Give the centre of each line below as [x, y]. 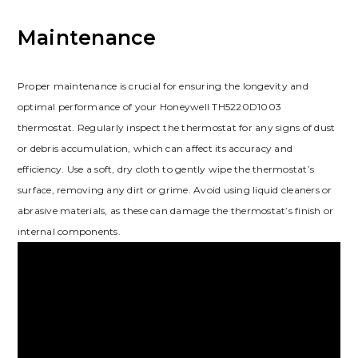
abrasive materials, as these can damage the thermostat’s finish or [175, 211]
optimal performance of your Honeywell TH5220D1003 [149, 107]
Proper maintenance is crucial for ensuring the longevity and [163, 86]
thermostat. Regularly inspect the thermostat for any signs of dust [176, 128]
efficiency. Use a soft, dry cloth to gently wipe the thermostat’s [166, 169]
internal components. [69, 232]
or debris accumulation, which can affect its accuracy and [155, 149]
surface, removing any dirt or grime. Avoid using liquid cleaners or [175, 190]
